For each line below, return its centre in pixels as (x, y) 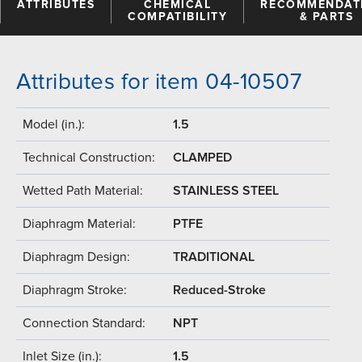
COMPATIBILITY (178, 16)
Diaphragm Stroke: (75, 290)
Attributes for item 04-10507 (159, 81)
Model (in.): (54, 124)
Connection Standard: (84, 323)
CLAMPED (202, 157)
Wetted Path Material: (83, 190)
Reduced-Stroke (219, 290)
